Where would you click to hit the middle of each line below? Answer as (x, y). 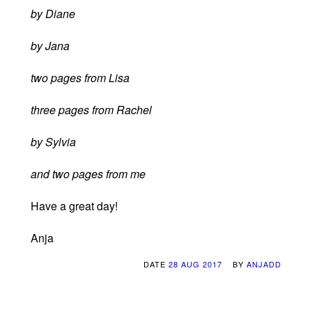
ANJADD (264, 264)
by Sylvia (53, 141)
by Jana (50, 45)
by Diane (53, 13)
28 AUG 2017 (195, 264)
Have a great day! (74, 205)
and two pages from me (88, 173)
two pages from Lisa (80, 77)
